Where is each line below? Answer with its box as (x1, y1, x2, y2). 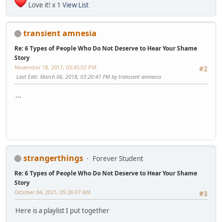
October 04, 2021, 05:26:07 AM (14, 188, 91, 196)
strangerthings (23, 152, 83, 164)
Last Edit (16, 72, 37, 80)
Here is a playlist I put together (15, 206, 110, 216)
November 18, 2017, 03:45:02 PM (14, 63, 97, 71)
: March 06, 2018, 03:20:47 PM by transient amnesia (37, 72, 161, 80)
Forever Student (93, 154, 143, 163)
